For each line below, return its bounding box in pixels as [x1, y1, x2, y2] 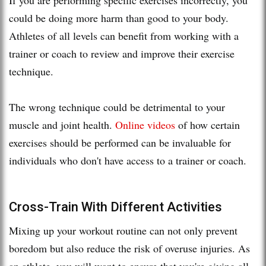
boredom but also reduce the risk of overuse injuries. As [9, 240, 250, 255]
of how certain [175, 117, 240, 132]
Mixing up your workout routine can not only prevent [9, 223, 237, 237]
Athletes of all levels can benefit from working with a [9, 28, 239, 43]
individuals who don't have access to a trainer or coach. [9, 153, 246, 167]
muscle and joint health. [9, 117, 115, 132]
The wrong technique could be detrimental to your [9, 99, 225, 114]
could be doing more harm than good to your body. [9, 10, 229, 25]
